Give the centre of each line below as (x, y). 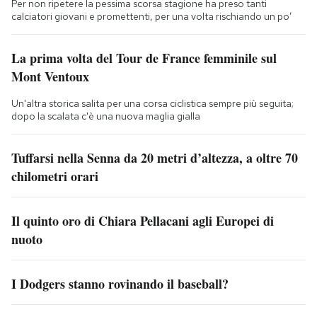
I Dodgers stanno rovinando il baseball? (120, 283)
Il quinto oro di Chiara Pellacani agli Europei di (143, 220)
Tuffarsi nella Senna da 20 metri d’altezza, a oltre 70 (155, 157)
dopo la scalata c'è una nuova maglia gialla (106, 116)
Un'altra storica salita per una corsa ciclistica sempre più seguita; (152, 103)
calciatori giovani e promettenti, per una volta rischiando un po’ (152, 16)
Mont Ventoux (50, 76)
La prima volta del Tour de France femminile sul (144, 58)
